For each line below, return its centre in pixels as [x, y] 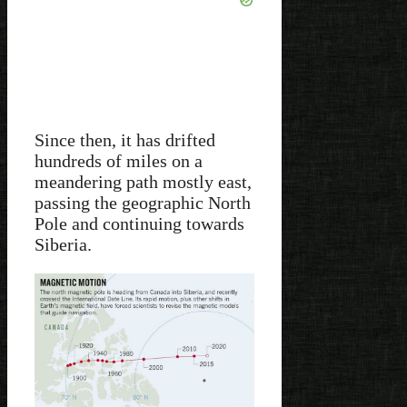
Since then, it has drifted [125, 140]
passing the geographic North [143, 203]
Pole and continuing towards [139, 224]
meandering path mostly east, [143, 182]
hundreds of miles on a [119, 161]
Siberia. [63, 245]
